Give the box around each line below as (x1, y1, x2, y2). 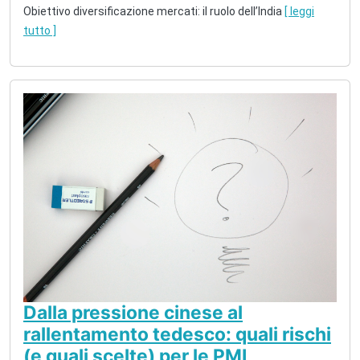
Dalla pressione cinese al (23, 301, 243, 325)
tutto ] (23, 24, 56, 38)
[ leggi (284, 5, 314, 18)
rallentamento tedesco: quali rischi (23, 323, 331, 346)
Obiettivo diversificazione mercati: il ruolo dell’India (23, 5, 282, 18)
